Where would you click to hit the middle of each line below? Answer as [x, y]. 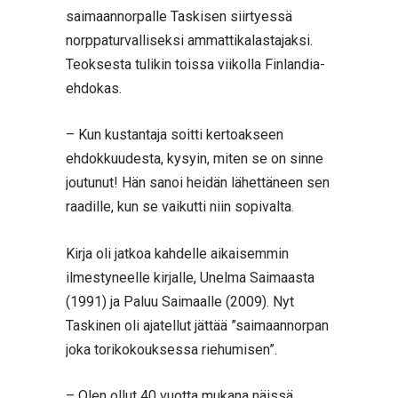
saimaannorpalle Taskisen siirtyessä [179, 16]
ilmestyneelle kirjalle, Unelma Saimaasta [190, 277]
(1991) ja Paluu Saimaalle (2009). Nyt [180, 301]
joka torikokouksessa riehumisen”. [171, 349]
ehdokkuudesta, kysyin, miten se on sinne [195, 159]
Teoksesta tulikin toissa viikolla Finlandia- [195, 64]
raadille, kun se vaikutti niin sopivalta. [180, 207]
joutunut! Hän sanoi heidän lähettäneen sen [198, 183]
